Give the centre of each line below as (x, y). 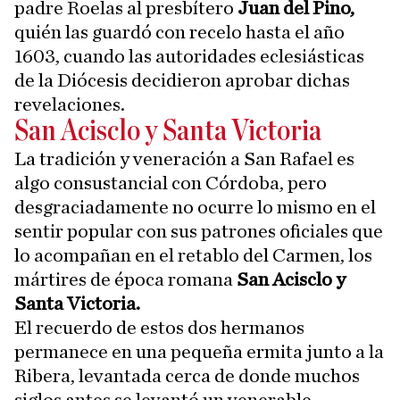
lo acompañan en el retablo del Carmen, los (193, 256)
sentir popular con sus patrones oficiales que (199, 232)
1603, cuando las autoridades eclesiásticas (189, 57)
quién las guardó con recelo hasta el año (179, 33)
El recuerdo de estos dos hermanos (159, 328)
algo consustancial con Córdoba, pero (171, 183)
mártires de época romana (124, 280)
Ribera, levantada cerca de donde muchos (187, 376)
